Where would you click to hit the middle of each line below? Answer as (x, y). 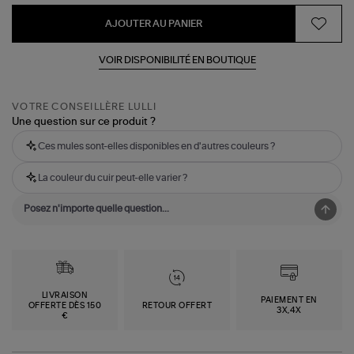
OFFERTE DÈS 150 (65, 305)
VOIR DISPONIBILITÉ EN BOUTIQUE (177, 60)
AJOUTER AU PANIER (154, 23)
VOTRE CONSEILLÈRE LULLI (84, 107)
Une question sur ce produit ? (84, 122)
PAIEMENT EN (289, 301)
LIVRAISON (65, 295)
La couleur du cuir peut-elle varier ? (113, 178)
